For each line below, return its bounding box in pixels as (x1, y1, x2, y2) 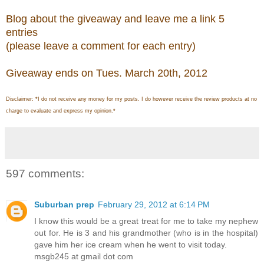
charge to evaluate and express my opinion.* (6, 108, 115, 114)
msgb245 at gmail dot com (34, 251, 133, 261)
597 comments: (6, 167, 84, 180)
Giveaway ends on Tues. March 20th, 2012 (6, 67, 210, 80)
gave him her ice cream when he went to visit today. (34, 239, 227, 249)
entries (6, 27, 38, 39)
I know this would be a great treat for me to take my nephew (34, 216, 258, 226)
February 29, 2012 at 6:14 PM (98, 199, 210, 209)
